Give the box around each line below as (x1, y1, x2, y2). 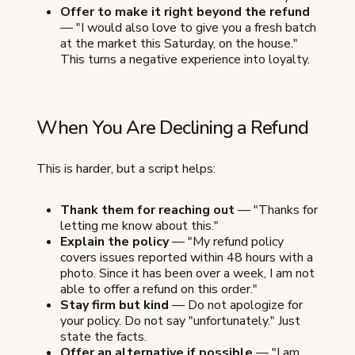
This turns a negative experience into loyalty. (60, 51, 310, 69)
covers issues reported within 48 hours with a (60, 249, 313, 267)
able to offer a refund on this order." (60, 281, 258, 299)
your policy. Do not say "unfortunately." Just (60, 312, 300, 330)
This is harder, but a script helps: (36, 160, 216, 178)
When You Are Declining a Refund (36, 115, 308, 141)
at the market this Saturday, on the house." (60, 35, 298, 53)
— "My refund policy (169, 233, 284, 251)
